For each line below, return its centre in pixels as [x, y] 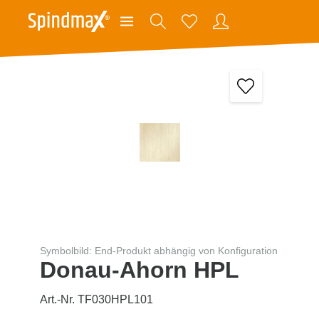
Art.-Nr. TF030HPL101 [96, 299]
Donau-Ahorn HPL [140, 270]
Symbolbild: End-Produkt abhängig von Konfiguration [159, 250]
